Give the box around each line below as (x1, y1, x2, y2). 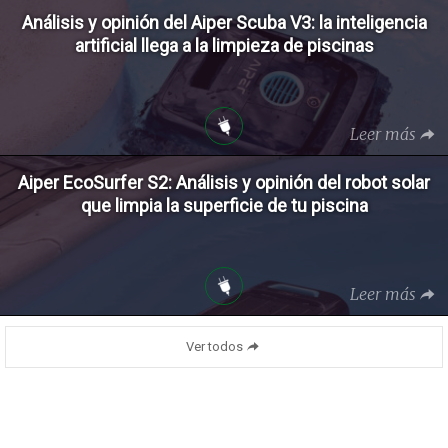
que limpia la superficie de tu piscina (80, 194, 368, 216)
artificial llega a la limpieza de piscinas (74, 34, 374, 56)
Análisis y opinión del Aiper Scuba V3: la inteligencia (21, 11, 427, 33)
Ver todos (186, 338, 244, 354)
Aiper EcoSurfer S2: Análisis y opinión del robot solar (18, 171, 430, 193)
